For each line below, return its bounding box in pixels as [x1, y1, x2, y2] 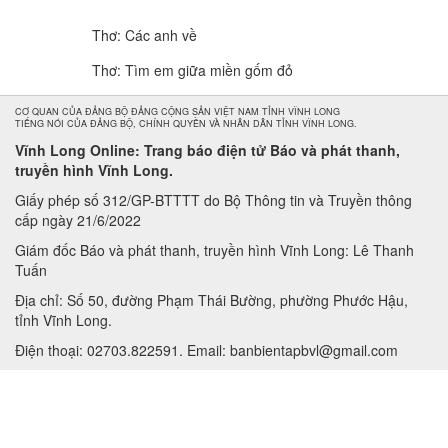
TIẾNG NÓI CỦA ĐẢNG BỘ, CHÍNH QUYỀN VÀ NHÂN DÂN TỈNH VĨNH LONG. [15, 117, 357, 130]
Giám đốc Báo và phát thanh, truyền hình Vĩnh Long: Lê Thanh [15, 240, 414, 260]
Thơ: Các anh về [92, 25, 197, 45]
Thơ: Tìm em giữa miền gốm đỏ [92, 60, 293, 80]
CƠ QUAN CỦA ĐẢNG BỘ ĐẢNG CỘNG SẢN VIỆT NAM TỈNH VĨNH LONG [15, 105, 340, 118]
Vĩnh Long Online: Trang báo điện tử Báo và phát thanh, [15, 140, 400, 160]
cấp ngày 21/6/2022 [15, 210, 141, 230]
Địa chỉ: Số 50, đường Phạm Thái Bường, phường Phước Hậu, [15, 290, 408, 310]
